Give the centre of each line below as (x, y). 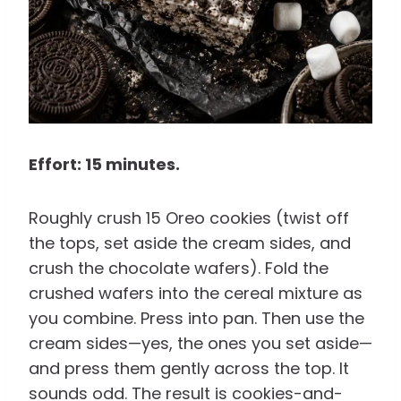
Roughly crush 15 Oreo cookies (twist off (189, 218)
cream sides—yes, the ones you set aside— (200, 344)
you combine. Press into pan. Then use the (196, 319)
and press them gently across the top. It (189, 369)
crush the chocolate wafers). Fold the (179, 269)
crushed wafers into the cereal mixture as (196, 294)
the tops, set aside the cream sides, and (190, 243)
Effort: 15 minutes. (104, 165)
